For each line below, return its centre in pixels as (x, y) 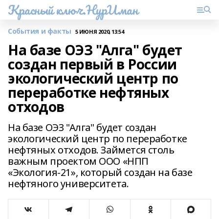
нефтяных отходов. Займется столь (91, 150)
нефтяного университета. (68, 184)
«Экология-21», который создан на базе (100, 172)
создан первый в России (92, 64)
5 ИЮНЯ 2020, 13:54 (99, 31)
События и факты (40, 31)
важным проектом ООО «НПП (78, 161)
